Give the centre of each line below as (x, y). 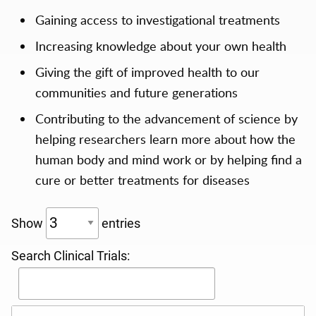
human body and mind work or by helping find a (168, 159)
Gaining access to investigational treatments (157, 19)
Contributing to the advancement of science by (166, 118)
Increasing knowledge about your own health (160, 45)
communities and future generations (136, 92)
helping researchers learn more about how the (165, 139)
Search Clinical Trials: (71, 256)
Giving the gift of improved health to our (147, 72)
